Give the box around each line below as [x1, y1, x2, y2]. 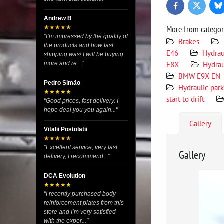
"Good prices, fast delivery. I [44, 97, 118, 104]
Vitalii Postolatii [44, 126, 87, 133]
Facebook [174, 3, 201, 12]
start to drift [166, 94, 204, 104]
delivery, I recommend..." [44, 153, 110, 160]
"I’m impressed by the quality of [44, 33, 128, 40]
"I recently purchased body [44, 190, 116, 197]
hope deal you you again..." [44, 106, 118, 113]
